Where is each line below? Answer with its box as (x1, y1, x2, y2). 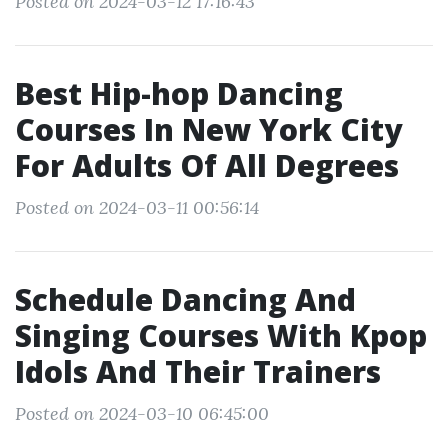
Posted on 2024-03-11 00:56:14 (15, 196, 259, 219)
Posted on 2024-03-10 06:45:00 (15, 402, 269, 425)
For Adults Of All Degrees (15, 145, 399, 186)
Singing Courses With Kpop (15, 315, 427, 356)
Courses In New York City (15, 109, 402, 150)
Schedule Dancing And (15, 279, 356, 320)
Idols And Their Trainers (15, 351, 381, 392)
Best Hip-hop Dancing (15, 73, 343, 114)
